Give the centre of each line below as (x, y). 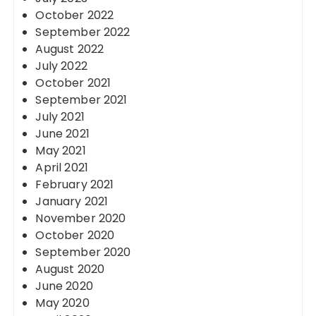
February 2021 (75, 184)
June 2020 (64, 286)
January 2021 (72, 201)
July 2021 (60, 117)
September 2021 (81, 100)
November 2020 (81, 218)
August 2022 (70, 49)
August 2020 (70, 269)
